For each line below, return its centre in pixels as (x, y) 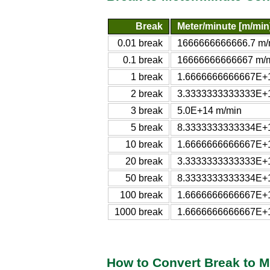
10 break (144, 144)
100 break (141, 195)
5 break (147, 127)
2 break (147, 93)
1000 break (139, 212)
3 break (147, 110)
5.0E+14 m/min (209, 110)
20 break (144, 161)
